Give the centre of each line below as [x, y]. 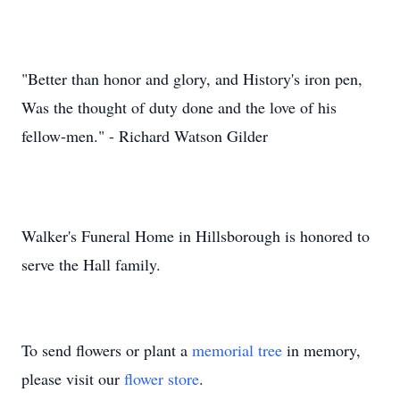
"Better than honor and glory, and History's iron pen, [192, 79]
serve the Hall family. [91, 264]
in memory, [321, 350]
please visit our [73, 379]
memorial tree [237, 350]
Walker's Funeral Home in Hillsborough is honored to [196, 236]
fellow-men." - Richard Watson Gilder [145, 136]
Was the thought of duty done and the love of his [179, 107]
